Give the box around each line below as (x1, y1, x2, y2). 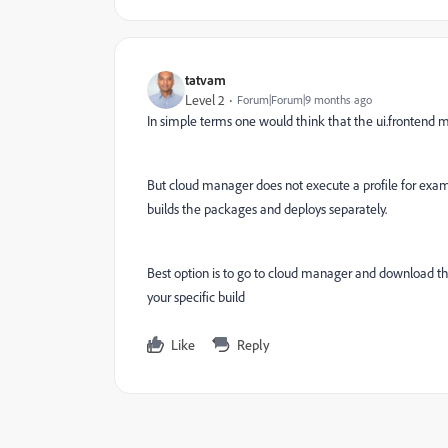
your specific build (147, 288, 245, 306)
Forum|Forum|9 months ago (237, 92, 372, 107)
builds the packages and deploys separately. (147, 200, 387, 218)
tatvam (185, 71, 226, 88)
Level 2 (185, 91, 225, 109)
